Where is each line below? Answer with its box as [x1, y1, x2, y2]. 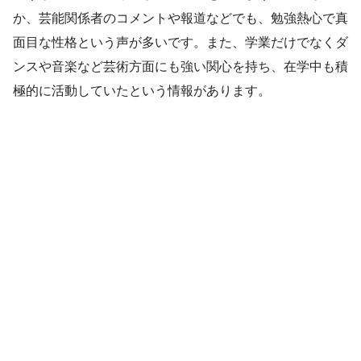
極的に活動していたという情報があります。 [13, 84, 271, 98]
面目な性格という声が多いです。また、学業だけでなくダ [13, 35, 348, 50]
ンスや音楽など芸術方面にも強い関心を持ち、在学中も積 [13, 60, 348, 74]
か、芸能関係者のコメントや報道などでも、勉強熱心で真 [13, 11, 348, 26]
